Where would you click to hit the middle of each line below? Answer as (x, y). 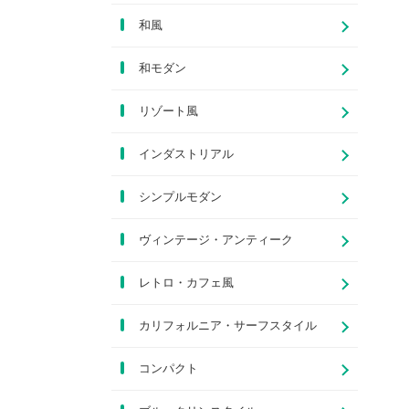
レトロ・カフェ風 (186, 283)
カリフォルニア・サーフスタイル (228, 325)
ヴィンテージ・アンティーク (216, 240)
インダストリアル (186, 154)
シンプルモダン (180, 197)
